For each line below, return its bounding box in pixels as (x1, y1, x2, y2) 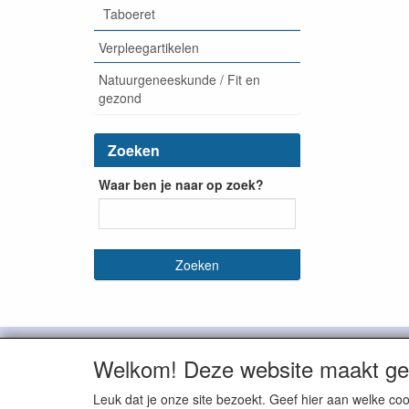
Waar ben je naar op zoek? (99, 174, 264, 194)
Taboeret (103, 4, 155, 23)
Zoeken (108, 140, 160, 161)
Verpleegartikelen (99, 37, 199, 57)
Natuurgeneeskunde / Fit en (99, 69, 260, 89)
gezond (99, 88, 142, 107)
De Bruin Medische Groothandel (210, 341, 399, 359)
